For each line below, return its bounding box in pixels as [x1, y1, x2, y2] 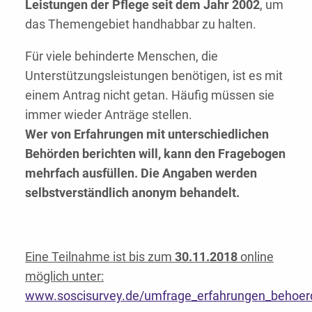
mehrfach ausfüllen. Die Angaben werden [25, 165, 257, 180]
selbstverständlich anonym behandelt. [25, 185, 240, 200]
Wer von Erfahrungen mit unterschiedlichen [25, 126, 269, 141]
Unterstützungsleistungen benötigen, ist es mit [25, 68, 283, 83]
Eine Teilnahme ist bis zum [25, 249, 175, 264]
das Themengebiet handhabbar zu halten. [25, 16, 256, 31]
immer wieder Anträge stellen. [25, 107, 192, 122]
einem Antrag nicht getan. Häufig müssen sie [25, 87, 274, 102]
